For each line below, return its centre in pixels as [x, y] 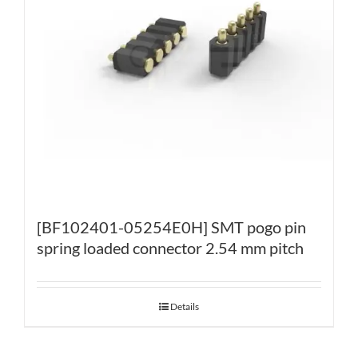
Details [185, 307]
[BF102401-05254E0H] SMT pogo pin [171, 227]
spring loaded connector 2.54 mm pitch [170, 248]
